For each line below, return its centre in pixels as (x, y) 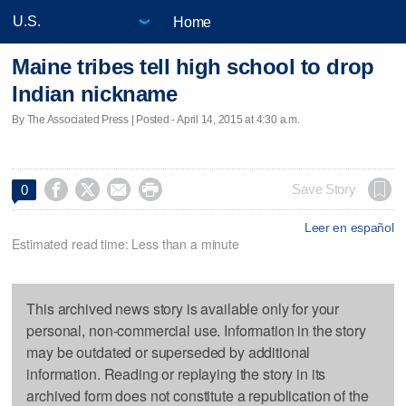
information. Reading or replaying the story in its (176, 373)
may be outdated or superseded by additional (169, 352)
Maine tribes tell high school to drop (193, 67)
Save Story (324, 189)
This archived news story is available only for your (183, 308)
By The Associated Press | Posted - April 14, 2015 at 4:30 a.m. (156, 119)
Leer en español (349, 227)
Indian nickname (95, 94)
